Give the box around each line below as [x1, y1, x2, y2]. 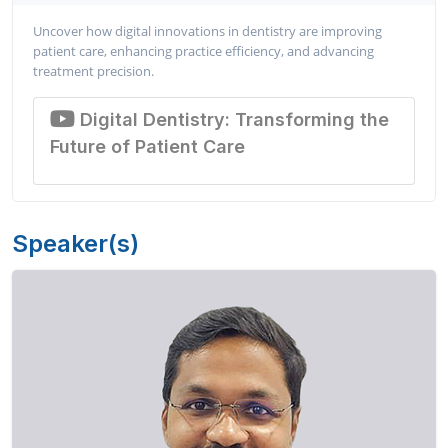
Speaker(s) [12, 228, 139, 258]
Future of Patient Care [50, 135, 245, 157]
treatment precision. [33, 61, 154, 80]
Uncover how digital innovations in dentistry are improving [33, 21, 382, 40]
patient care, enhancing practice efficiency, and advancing [33, 41, 374, 60]
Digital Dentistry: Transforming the [75, 108, 389, 130]
